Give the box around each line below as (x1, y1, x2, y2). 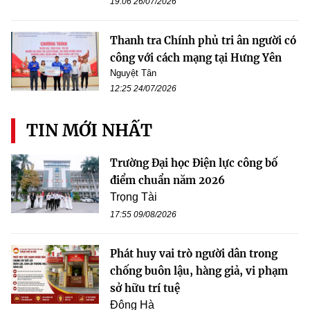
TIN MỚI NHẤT (26, 119, 152, 141)
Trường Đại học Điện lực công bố (110, 156, 277, 170)
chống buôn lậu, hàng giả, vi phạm (110, 264, 288, 277)
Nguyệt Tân (110, 67, 156, 78)
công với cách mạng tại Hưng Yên (110, 51, 282, 64)
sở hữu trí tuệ (110, 281, 180, 295)
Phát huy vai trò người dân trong (110, 246, 277, 260)
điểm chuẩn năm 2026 (110, 173, 225, 187)
